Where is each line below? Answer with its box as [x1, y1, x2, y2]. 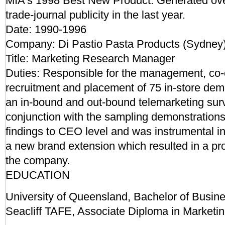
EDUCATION [6, 169, 70, 181]
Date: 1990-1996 [6, 23, 86, 36]
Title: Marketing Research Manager [6, 52, 175, 65]
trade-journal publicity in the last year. [6, 9, 185, 21]
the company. [6, 154, 70, 167]
